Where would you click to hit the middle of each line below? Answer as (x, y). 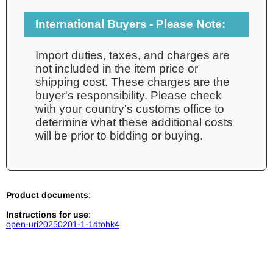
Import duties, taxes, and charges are (133, 55)
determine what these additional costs (134, 122)
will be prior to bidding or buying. (119, 135)
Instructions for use (47, 215)
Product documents (47, 195)
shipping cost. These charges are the (133, 82)
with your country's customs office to (130, 108)
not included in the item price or (117, 68)
